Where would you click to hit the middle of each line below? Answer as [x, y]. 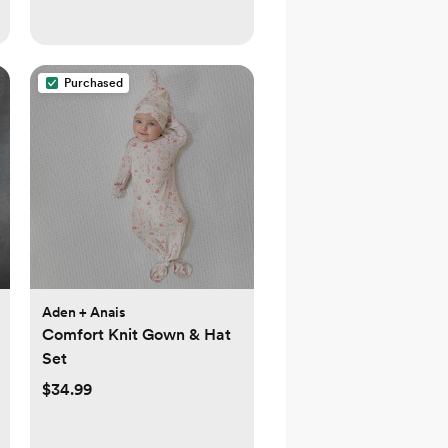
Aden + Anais [84, 312]
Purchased [93, 83]
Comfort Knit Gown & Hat [136, 335]
